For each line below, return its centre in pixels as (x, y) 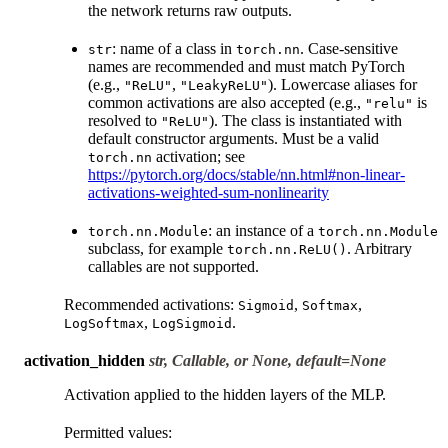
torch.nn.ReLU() (287, 249)
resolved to (124, 120)
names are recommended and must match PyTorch (246, 66)
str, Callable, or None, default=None (267, 360)
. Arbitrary (379, 248)
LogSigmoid (192, 323)
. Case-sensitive (349, 48)
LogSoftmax (104, 323)
